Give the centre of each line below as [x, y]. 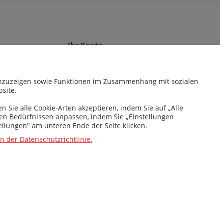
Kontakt [80, 81]
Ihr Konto [85, 45]
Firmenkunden [92, 68]
